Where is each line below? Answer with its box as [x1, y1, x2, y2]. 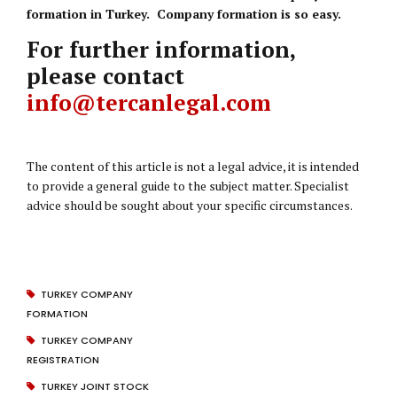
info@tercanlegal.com [27, 88, 271, 117]
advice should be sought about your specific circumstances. [27, 197, 353, 214]
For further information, [27, 35, 295, 64]
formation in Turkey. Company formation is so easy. [27, 5, 341, 22]
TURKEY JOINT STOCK [40, 379, 149, 393]
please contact [27, 61, 184, 90]
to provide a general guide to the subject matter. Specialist [27, 177, 349, 194]
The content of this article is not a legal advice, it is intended [27, 158, 359, 175]
